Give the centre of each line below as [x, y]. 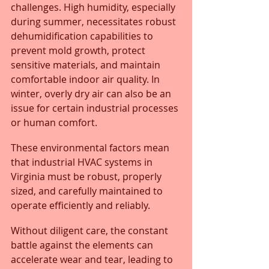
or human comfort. [54, 122]
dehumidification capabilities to [83, 36]
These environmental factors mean [91, 147]
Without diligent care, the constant [91, 230]
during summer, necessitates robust [95, 21]
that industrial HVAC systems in [83, 162]
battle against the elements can [83, 245]
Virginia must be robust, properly [87, 176]
